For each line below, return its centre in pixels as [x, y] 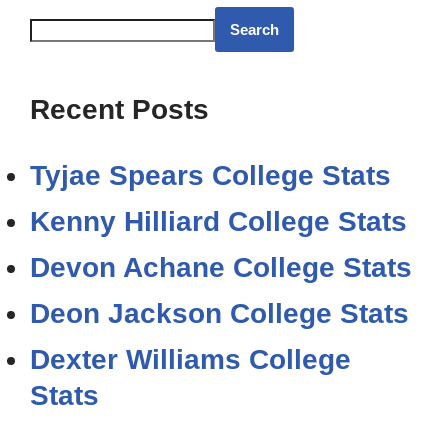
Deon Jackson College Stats [219, 313]
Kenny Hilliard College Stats [218, 221]
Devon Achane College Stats [221, 267]
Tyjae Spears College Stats [210, 175]
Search [254, 29]
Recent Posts [119, 109]
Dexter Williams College [190, 359]
